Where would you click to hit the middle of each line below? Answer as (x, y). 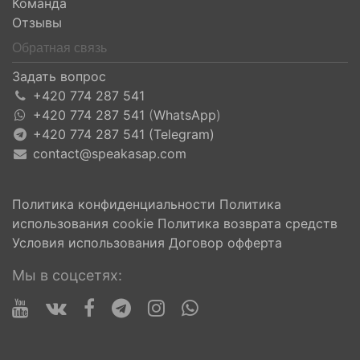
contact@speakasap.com (109, 153)
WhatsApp (184, 115)
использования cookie (83, 223)
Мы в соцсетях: (67, 275)
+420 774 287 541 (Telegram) (123, 134)
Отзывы (37, 22)
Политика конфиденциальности (114, 204)
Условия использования (88, 243)
